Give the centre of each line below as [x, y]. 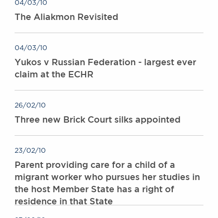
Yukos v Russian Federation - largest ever [105, 62]
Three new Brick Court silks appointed [98, 119]
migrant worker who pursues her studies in [107, 176]
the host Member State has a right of [94, 189]
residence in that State [64, 201]
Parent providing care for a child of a [95, 164]
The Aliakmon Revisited [66, 16]
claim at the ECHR [54, 74]
